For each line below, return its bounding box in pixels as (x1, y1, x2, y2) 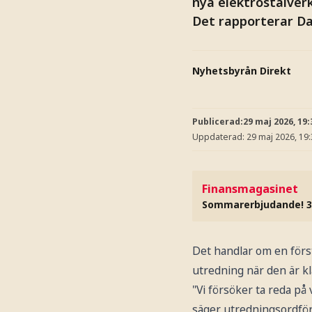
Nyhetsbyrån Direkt (192, 63, 291, 77)
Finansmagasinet (202, 181, 298, 196)
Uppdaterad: (192, 130, 247, 143)
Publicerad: (192, 116, 243, 127)
